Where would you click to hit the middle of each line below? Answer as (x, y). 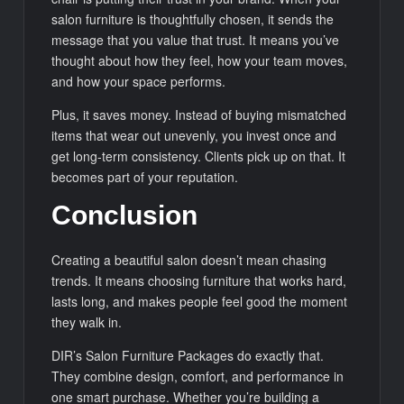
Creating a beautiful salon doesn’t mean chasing (189, 260)
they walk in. (87, 322)
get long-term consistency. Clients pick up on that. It (199, 156)
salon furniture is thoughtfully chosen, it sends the (193, 18)
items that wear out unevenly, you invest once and (194, 135)
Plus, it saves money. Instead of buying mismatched (199, 114)
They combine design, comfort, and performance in (198, 376)
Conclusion (125, 215)
